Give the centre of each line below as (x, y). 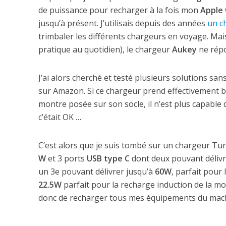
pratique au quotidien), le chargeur (105, 50)
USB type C (108, 159)
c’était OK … (60, 117)
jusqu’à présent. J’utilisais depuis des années (123, 23)
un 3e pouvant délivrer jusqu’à (96, 172)
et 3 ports (66, 159)
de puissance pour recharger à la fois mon (119, 10)
